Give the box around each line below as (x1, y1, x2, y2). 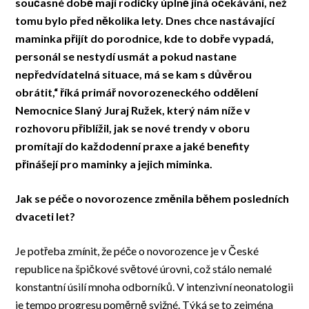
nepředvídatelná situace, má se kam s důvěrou (15, 68, 252, 81)
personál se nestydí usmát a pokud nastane (15, 50, 237, 63)
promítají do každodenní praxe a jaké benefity (15, 139, 250, 153)
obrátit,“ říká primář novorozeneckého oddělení (15, 86, 259, 99)
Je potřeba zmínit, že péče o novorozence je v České (15, 244, 259, 258)
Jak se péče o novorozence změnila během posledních (15, 192, 290, 206)
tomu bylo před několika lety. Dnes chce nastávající (15, 14, 275, 28)
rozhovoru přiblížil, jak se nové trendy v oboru (15, 121, 250, 135)
